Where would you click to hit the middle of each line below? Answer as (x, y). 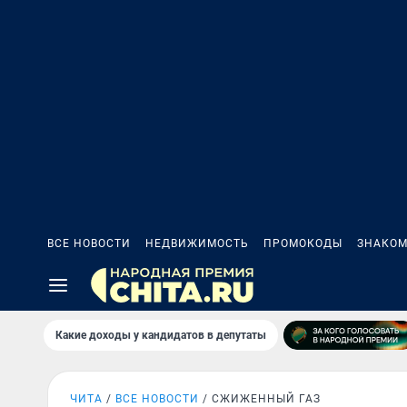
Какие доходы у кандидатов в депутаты (161, 335)
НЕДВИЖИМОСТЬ (197, 243)
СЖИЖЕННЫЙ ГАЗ (266, 399)
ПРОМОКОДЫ (303, 243)
